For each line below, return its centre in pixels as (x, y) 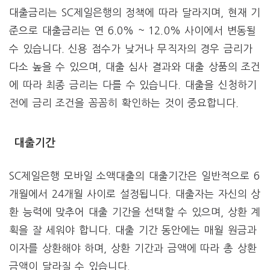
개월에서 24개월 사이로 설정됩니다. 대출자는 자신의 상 (135, 194)
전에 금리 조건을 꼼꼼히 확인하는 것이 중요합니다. (124, 102)
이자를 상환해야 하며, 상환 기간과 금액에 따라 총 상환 (133, 248)
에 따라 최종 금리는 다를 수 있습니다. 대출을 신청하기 (133, 84)
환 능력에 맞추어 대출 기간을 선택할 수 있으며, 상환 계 (135, 212)
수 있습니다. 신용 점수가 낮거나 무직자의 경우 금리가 (131, 48)
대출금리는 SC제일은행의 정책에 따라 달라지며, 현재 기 (135, 12)
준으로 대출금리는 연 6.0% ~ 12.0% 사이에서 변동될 (133, 30)
